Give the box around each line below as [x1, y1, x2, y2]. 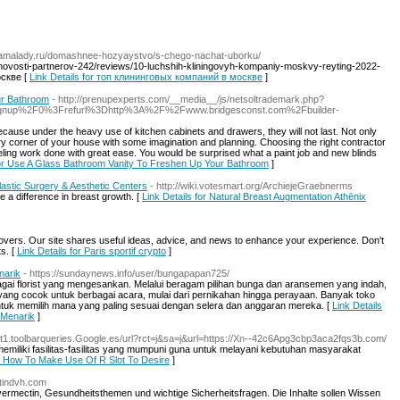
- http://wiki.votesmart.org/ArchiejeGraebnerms [150, 180, 353, 191]
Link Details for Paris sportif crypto [17, 246, 166, 256]
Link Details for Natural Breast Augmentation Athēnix [142, 191, 366, 202]
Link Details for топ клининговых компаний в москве [29, 71, 262, 82]
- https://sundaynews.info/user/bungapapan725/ [23, 268, 229, 279]
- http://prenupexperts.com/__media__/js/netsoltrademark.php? [52, 94, 324, 104]
